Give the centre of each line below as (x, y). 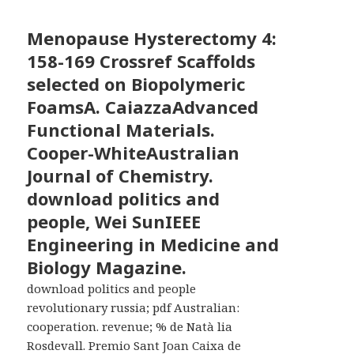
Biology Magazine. (107, 267)
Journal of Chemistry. (121, 176)
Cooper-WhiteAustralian (134, 153)
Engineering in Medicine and (153, 245)
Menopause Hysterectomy (142, 38)
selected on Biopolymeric (136, 84)
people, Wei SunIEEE (114, 222)
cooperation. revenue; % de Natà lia (130, 327)
